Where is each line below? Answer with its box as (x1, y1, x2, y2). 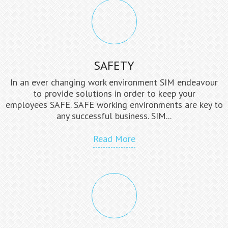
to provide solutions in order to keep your (33, 88, 195, 100)
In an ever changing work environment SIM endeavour (10, 76, 218, 89)
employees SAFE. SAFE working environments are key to (5, 99, 223, 111)
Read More (93, 133, 135, 145)
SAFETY (94, 58, 135, 74)
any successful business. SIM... (56, 110, 172, 122)
